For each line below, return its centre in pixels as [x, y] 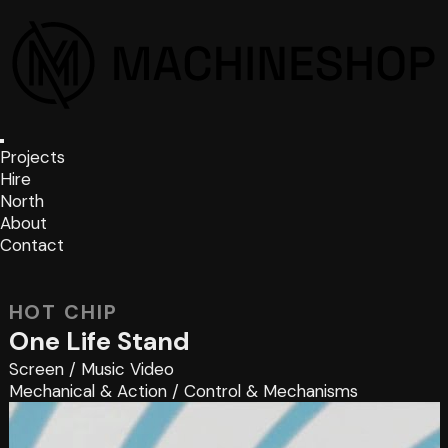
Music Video [127, 368]
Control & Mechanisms [270, 390]
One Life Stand [99, 341]
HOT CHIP [63, 311]
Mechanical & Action [87, 390]
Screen [36, 368]
